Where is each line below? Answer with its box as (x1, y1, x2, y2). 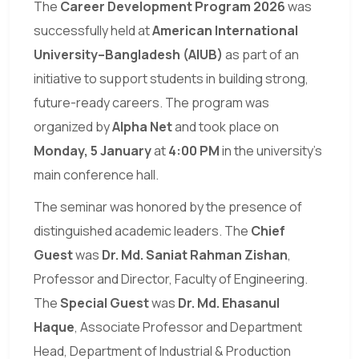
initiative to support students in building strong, (34, 70, 309, 88)
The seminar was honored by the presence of (34, 198, 302, 216)
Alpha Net (112, 118, 172, 136)
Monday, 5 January (34, 142, 151, 160)
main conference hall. (34, 166, 159, 184)
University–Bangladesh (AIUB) (34, 46, 223, 64)
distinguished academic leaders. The (34, 222, 251, 240)
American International (152, 22, 298, 40)
